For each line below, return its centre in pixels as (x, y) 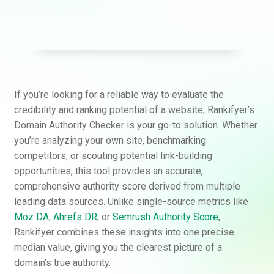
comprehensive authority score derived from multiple (127, 186)
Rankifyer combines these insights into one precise (124, 232)
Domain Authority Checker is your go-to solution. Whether (135, 125)
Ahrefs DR (75, 217)
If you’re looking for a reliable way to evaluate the (119, 94)
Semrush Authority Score (165, 217)
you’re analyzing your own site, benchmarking (110, 140)
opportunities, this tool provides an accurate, (108, 171)
